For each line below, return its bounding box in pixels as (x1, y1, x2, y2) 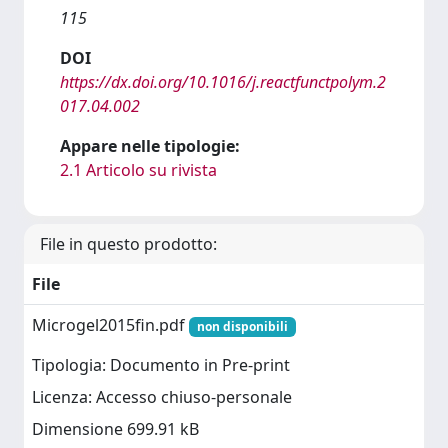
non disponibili (196, 318, 288, 335)
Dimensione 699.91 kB (32, 418, 199, 441)
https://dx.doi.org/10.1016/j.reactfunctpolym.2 (60, 71, 386, 93)
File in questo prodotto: (40, 233, 217, 255)
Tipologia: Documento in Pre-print (32, 354, 290, 377)
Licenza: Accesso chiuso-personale (32, 386, 292, 409)
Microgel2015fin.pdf (32, 314, 189, 336)
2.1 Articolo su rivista (60, 159, 217, 181)
